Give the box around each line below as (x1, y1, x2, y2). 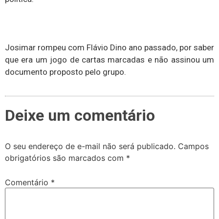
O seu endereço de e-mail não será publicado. (5, 141, 175, 152)
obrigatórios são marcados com (5, 153, 126, 163)
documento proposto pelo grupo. (5, 66, 126, 77)
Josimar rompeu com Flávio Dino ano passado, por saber (5, 42, 214, 52)
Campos (178, 141, 209, 152)
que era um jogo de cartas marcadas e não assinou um (5, 54, 214, 65)
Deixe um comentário (5, 106, 155, 125)
